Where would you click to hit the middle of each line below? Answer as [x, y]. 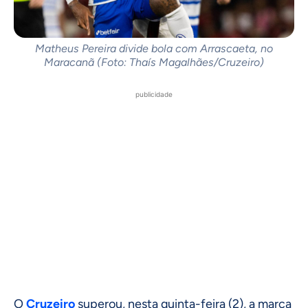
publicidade [154, 95]
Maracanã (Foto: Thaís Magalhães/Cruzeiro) [154, 63]
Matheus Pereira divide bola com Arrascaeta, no [154, 49]
